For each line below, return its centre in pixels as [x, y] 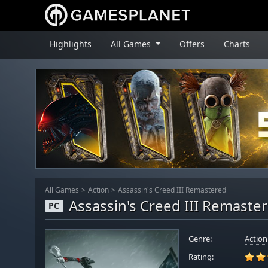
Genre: [200, 239]
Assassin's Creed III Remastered [172, 190]
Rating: [201, 257]
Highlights [71, 44]
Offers [192, 44]
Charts [237, 44]
